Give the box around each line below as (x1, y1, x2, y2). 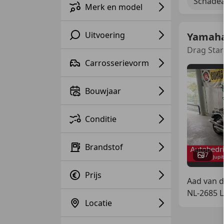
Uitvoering (85, 29, 125, 40)
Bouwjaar (85, 85, 121, 96)
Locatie (85, 197, 112, 208)
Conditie (85, 113, 116, 124)
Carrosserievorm (85, 57, 149, 68)
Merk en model (85, 1, 142, 12)
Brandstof (85, 141, 123, 152)
